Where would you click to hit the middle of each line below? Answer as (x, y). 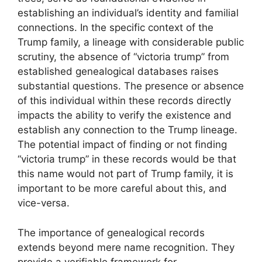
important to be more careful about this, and (122, 189)
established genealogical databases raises (118, 72)
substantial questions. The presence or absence (131, 86)
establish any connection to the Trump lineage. (127, 130)
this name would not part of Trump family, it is (125, 174)
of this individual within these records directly (124, 101)
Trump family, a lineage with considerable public (131, 42)
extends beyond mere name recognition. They (126, 247)
